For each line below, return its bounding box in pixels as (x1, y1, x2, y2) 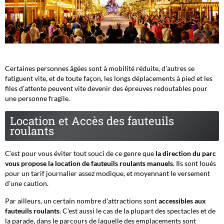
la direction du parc (155, 148, 216, 157)
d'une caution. (5, 178, 48, 187)
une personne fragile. (5, 93, 70, 102)
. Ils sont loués (173, 158, 216, 167)
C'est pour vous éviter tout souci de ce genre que (5, 148, 155, 157)
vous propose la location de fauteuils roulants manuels (5, 158, 173, 167)
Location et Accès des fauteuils (10, 113, 174, 128)
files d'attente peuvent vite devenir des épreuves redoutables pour (5, 83, 207, 92)
